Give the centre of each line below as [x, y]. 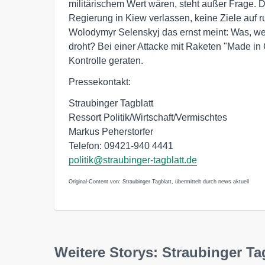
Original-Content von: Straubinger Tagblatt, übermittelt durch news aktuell [159, 182]
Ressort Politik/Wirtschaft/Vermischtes [148, 117]
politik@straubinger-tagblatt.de [133, 160]
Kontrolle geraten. [106, 61]
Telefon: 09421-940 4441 [121, 146]
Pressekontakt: [100, 82]
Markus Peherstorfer [111, 132]
